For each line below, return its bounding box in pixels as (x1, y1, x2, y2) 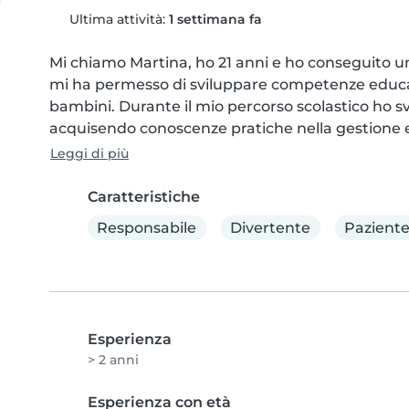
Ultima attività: (65, 11, 169, 27)
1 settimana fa (168, 11, 262, 27)
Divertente (230, 218, 311, 236)
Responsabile (97, 218, 197, 236)
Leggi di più (50, 145, 129, 162)
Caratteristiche (88, 188, 200, 205)
